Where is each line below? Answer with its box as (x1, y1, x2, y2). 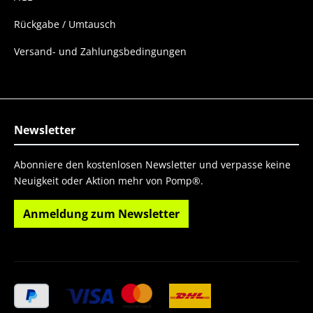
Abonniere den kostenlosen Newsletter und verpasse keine (14, 158, 291, 171)
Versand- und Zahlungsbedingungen (14, 45, 187, 58)
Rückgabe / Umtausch (14, 17, 116, 31)
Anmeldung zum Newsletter (23, 206, 180, 221)
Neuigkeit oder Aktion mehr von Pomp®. (14, 174, 203, 187)
